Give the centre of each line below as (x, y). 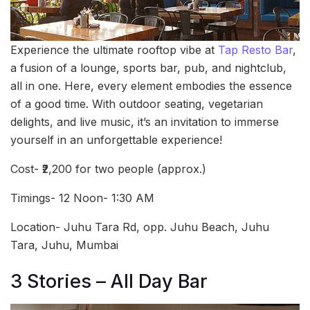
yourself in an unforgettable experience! (116, 139)
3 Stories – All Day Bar (109, 282)
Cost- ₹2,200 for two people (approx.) (108, 168)
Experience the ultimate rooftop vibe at (114, 49)
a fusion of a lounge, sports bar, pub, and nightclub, (148, 67)
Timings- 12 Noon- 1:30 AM (82, 198)
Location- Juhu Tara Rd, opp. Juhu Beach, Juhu (140, 227)
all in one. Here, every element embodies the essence (151, 85)
